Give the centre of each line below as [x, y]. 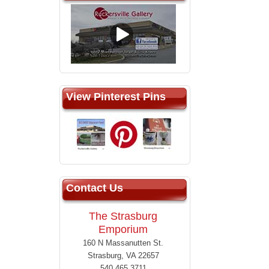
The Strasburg [123, 216]
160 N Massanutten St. [123, 243]
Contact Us [95, 188]
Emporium [123, 230]
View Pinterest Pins [116, 97]
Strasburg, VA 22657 [123, 256]
